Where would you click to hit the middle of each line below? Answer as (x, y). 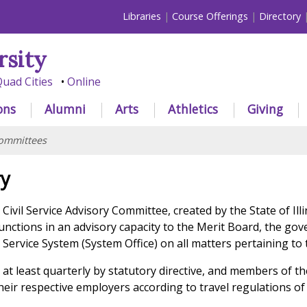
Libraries (142, 16)
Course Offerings (210, 16)
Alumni (65, 109)
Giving (265, 109)
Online (84, 82)
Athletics (193, 109)
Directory (280, 16)
